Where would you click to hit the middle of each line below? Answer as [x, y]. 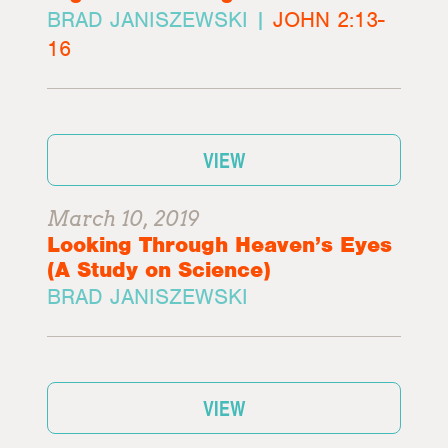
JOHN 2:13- [329, 19]
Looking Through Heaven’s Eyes [220, 244]
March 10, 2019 [124, 219]
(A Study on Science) [159, 269]
